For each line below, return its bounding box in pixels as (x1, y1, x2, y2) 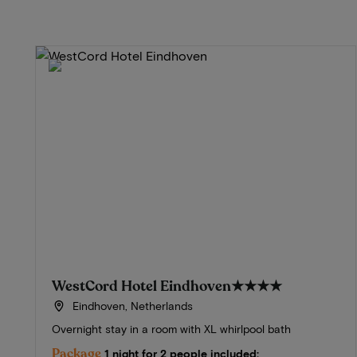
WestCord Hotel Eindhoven (52, 277, 231, 296)
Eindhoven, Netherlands (69, 299, 193, 313)
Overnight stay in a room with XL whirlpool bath (52, 322, 291, 336)
